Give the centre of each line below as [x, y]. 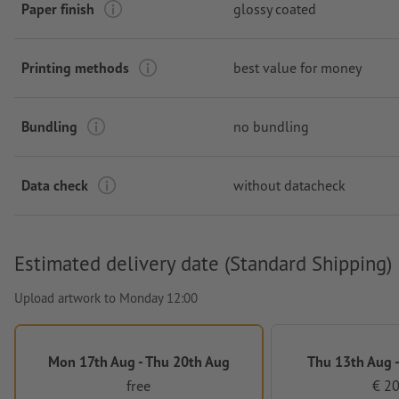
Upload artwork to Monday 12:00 [106, 298]
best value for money [297, 68]
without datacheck [289, 186]
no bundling [271, 127]
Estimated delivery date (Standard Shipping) [203, 264]
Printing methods [75, 68]
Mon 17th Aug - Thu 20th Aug [138, 362]
